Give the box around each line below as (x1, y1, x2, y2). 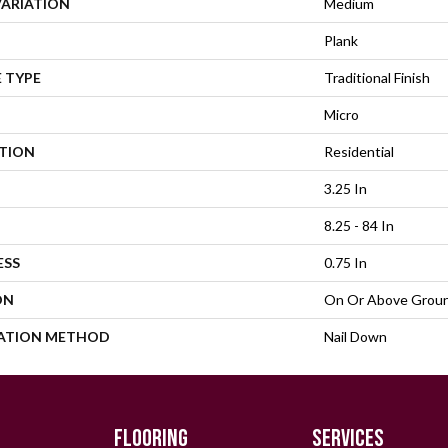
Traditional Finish (324, 69, 430, 86)
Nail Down (324, 328, 387, 345)
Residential (324, 143, 394, 160)
